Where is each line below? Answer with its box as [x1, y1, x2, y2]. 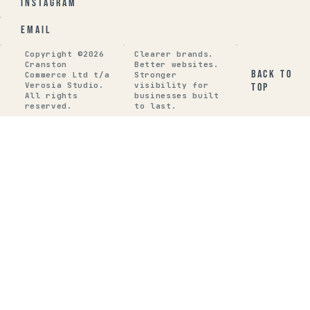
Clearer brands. [134, 49, 215, 60]
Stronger [134, 70, 177, 80]
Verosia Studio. [24, 80, 104, 91]
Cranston [24, 60, 68, 70]
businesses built [134, 91, 219, 101]
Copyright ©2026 [24, 49, 104, 60]
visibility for [134, 80, 209, 91]
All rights [24, 91, 78, 101]
